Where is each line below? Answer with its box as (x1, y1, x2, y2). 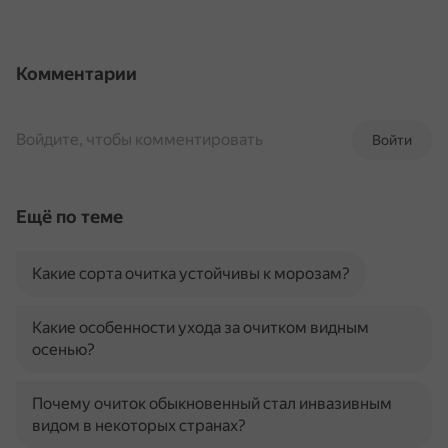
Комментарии (16, 63, 137, 84)
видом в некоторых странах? (32, 416, 246, 435)
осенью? (32, 340, 95, 359)
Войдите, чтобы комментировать (16, 130, 263, 149)
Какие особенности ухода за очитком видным (32, 318, 369, 337)
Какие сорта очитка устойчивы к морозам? (32, 264, 350, 283)
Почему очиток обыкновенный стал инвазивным (32, 394, 392, 413)
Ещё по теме (16, 206, 123, 227)
